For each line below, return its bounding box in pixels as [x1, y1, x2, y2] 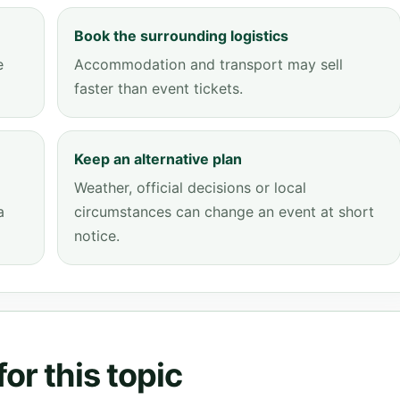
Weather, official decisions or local [74, 179, 306, 196]
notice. [74, 227, 120, 245]
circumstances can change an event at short [74, 203, 374, 221]
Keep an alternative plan [74, 150, 242, 168]
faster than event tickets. [74, 79, 243, 97]
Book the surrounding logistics [74, 27, 288, 45]
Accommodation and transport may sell [74, 55, 343, 73]
